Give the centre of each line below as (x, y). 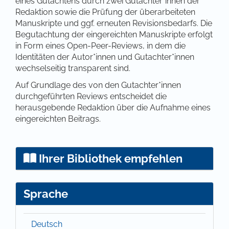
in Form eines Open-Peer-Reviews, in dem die (100, 45)
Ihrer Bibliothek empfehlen (109, 158)
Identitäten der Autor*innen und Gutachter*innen (105, 57)
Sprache (46, 193)
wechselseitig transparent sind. (74, 68)
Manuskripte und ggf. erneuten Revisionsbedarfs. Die (114, 23)
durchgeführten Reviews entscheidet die (91, 96)
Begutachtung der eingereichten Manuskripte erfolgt (114, 34)
